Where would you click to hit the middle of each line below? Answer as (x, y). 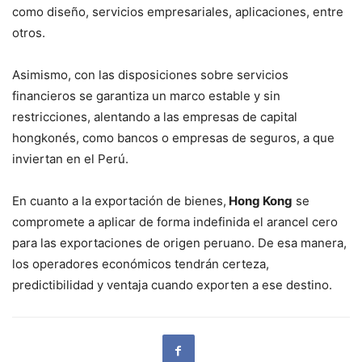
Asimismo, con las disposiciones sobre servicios (150, 74)
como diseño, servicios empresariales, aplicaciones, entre (178, 11)
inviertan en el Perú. (72, 158)
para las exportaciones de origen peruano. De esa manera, (179, 242)
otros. (30, 32)
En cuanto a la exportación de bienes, (119, 200)
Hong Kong (259, 200)
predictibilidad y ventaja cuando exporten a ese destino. (174, 284)
